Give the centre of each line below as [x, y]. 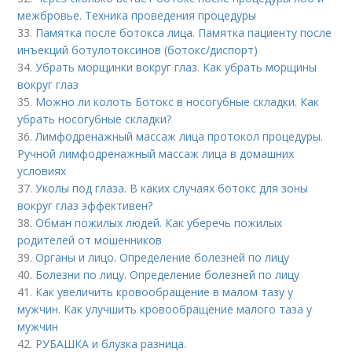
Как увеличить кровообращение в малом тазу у [165, 292]
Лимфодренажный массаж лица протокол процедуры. [180, 136]
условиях [42, 171]
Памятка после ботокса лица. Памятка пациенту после [184, 33]
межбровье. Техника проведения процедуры [137, 15]
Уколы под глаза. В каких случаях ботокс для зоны [172, 188]
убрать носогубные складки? [95, 119]
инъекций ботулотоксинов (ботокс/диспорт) [138, 50]
